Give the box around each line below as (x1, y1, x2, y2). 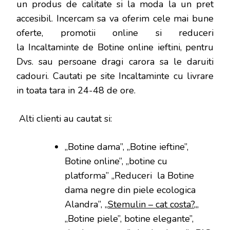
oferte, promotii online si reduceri (16, 27, 214, 40)
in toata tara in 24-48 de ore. (16, 84, 136, 97)
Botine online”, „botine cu (65, 155, 167, 168)
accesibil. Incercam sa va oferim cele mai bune (16, 12, 214, 25)
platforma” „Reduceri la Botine (65, 169, 194, 182)
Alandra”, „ (65, 198, 108, 211)
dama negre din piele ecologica (65, 184, 196, 197)
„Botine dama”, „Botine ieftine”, (65, 141, 188, 154)
